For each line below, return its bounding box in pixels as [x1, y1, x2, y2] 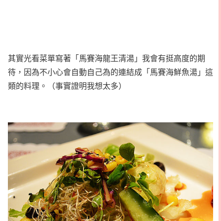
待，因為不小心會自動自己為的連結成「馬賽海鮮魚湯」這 [8, 66, 213, 77]
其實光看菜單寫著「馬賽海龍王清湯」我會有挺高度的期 [8, 52, 205, 63]
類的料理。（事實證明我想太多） [8, 80, 126, 91]
